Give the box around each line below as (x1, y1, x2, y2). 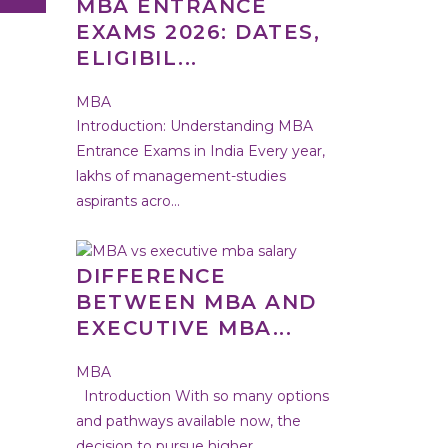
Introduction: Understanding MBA (76, 116, 313, 135)
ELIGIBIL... (76, 45, 198, 70)
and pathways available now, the (76, 411, 301, 430)
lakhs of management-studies (76, 166, 286, 185)
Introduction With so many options (76, 386, 329, 405)
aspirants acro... (76, 191, 180, 210)
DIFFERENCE (76, 263, 226, 288)
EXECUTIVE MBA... (76, 315, 292, 340)
